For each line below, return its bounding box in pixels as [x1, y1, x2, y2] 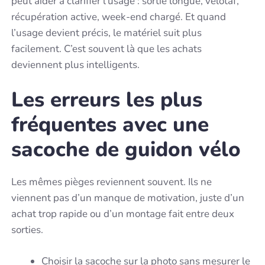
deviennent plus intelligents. [11, 57, 140, 72]
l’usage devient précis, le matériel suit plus [11, 25, 202, 40]
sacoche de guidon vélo [11, 135, 241, 164]
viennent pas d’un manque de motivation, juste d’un [11, 191, 245, 205]
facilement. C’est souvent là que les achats [11, 41, 202, 56]
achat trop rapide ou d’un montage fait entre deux [11, 207, 235, 221]
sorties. [11, 223, 44, 237]
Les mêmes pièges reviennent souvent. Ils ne [11, 175, 212, 189]
